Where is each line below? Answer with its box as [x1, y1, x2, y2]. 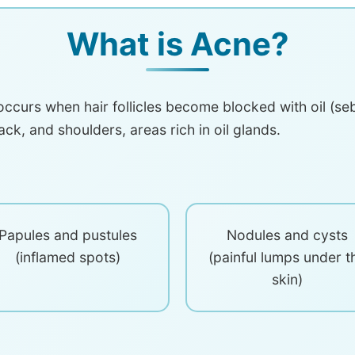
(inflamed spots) [15, 249, 121, 265]
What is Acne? [66, 25, 289, 63]
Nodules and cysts [226, 227, 348, 243]
